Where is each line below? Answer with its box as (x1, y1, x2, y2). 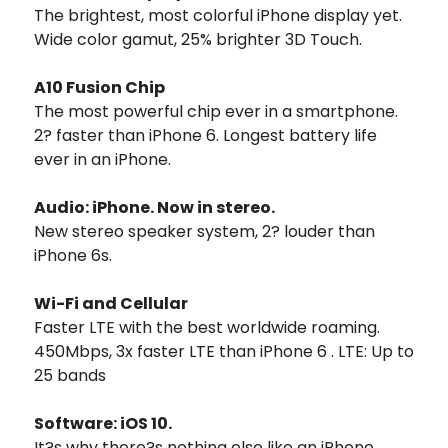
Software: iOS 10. (34, 411, 172, 435)
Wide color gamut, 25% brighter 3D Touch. (34, 27, 362, 51)
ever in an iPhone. (34, 147, 171, 171)
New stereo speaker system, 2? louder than (34, 219, 375, 243)
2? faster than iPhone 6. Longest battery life (34, 123, 377, 147)
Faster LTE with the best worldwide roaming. (34, 315, 380, 339)
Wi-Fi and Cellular (34, 291, 188, 315)
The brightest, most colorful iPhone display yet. (34, 3, 402, 27)
